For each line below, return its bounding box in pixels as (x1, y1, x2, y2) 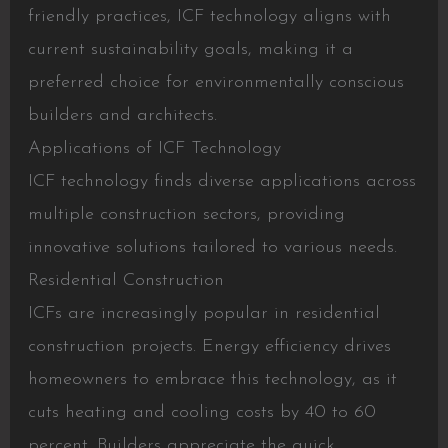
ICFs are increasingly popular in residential (27, 304, 380, 324)
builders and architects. (27, 106, 217, 126)
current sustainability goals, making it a (27, 40, 353, 60)
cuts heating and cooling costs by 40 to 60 (27, 403, 376, 423)
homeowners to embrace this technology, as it (27, 370, 397, 390)
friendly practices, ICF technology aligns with (27, 7, 391, 27)
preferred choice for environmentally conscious (27, 73, 404, 93)
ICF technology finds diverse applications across (27, 172, 416, 192)
